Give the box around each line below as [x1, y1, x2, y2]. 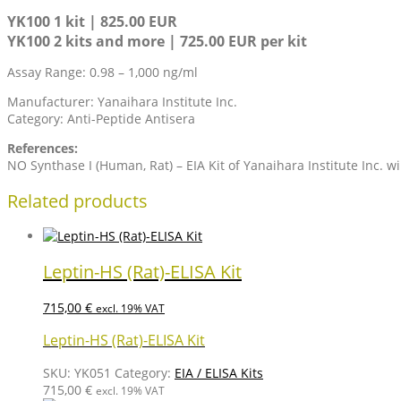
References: [7, 140, 78, 158]
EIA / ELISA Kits [175, 363, 263, 381]
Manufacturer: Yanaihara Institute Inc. [7, 93, 237, 111]
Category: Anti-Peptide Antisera [7, 110, 195, 128]
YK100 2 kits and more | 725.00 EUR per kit [7, 31, 307, 52]
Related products [7, 188, 148, 213]
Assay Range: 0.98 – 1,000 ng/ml [7, 64, 198, 81]
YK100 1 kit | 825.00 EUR [7, 12, 177, 32]
